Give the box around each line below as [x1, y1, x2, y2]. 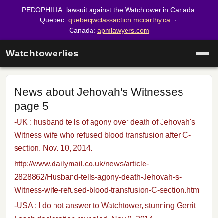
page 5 [14, 100, 49, 113]
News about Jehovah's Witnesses [14, 86, 183, 99]
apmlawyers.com [97, 26, 149, 34]
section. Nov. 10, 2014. [14, 144, 92, 153]
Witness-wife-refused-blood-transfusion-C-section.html [14, 185, 201, 194]
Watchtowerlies [6, 48, 79, 59]
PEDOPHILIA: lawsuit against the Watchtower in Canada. [21, 5, 197, 14]
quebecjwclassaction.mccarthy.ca [68, 16, 170, 24]
